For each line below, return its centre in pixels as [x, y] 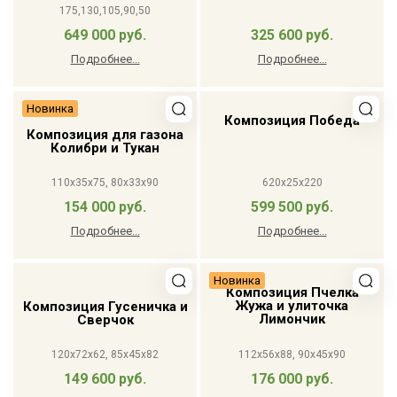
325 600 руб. [292, 35]
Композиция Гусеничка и [105, 307]
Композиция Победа [292, 121]
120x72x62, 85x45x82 [105, 355]
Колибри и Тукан [105, 148]
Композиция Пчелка [292, 293]
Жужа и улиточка [292, 306]
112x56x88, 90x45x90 [292, 355]
